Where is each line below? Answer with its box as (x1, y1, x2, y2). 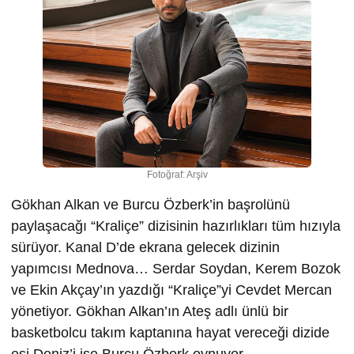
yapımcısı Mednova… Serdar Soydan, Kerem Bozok (11, 260, 341, 277)
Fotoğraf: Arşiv (146, 168, 208, 180)
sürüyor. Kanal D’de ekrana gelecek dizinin (11, 239, 280, 255)
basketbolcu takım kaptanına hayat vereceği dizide (11, 324, 330, 341)
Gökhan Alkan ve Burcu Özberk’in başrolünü (11, 196, 290, 213)
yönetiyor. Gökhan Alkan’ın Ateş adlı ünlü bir (11, 303, 288, 319)
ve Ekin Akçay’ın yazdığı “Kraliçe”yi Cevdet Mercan (11, 281, 332, 298)
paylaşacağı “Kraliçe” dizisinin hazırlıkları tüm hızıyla (11, 217, 341, 234)
